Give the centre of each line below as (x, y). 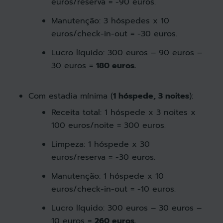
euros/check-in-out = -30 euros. (114, 34)
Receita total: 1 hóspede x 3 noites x (123, 112)
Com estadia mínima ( (70, 96)
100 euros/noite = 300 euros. (108, 125)
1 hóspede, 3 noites (151, 96)
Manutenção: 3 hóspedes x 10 (110, 21)
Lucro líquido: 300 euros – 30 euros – (126, 208)
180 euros (115, 65)
